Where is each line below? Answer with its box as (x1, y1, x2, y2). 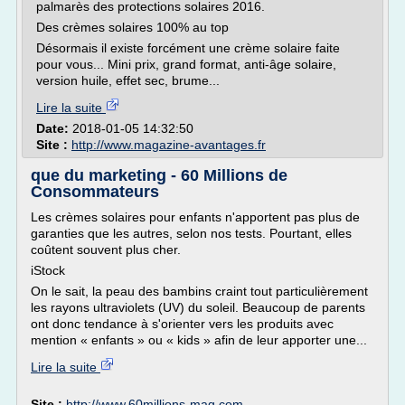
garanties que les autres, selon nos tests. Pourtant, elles (31, 226, 352, 240)
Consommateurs (31, 183, 159, 201)
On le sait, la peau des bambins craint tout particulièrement (31, 284, 368, 298)
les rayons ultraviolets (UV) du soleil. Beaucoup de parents (31, 300, 365, 315)
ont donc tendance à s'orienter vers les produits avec (31, 316, 334, 331)
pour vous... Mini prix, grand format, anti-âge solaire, (36, 57, 336, 71)
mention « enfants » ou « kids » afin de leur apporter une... (31, 333, 367, 347)
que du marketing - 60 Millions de (31, 166, 287, 184)
